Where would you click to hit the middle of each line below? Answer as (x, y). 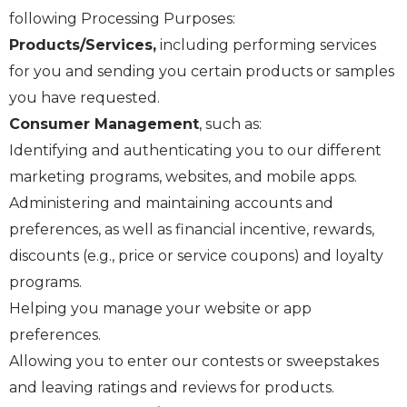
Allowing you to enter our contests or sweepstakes (194, 362)
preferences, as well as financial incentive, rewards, (192, 230)
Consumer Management (104, 124)
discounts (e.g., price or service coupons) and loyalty (196, 256)
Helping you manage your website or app (160, 309)
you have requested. (84, 98)
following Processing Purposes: (122, 19)
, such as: (230, 124)
